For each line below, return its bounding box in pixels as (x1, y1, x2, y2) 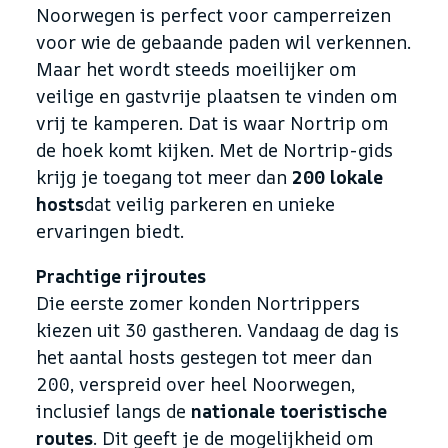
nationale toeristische (191, 398, 387, 423)
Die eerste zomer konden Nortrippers (36, 290, 360, 315)
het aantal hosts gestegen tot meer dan (36, 344, 372, 369)
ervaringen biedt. (36, 218, 184, 243)
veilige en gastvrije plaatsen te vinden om (36, 83, 397, 108)
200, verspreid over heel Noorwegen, (36, 371, 355, 396)
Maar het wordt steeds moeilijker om (36, 56, 356, 81)
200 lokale (292, 164, 383, 189)
